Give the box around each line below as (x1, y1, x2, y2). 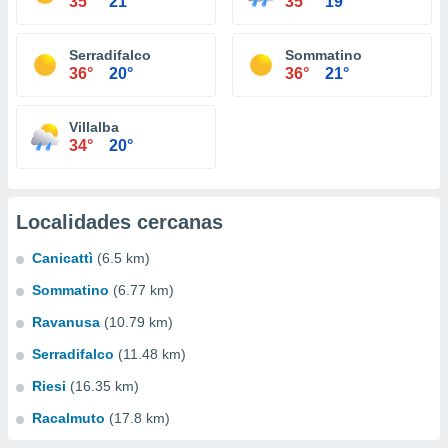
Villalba (69, 119, 119, 135)
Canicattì (32, 250, 93, 266)
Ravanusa (32, 314, 100, 330)
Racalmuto (32, 410, 105, 426)
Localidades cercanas (16, 211, 223, 233)
